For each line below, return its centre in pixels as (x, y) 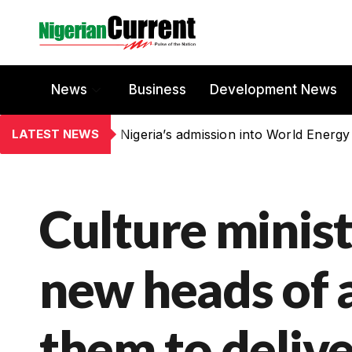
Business (158, 90)
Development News (273, 90)
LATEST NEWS (55, 134)
